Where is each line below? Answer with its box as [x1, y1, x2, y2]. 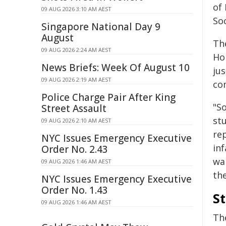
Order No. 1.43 [41, 184, 108, 197]
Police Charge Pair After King [41, 91, 176, 104]
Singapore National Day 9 [41, 20, 160, 33]
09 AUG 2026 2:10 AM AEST [41, 117, 111, 124]
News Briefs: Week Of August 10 [41, 61, 190, 74]
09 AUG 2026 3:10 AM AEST [41, 5, 111, 13]
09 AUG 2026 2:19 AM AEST [41, 76, 111, 83]
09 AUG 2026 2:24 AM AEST [41, 46, 111, 53]
